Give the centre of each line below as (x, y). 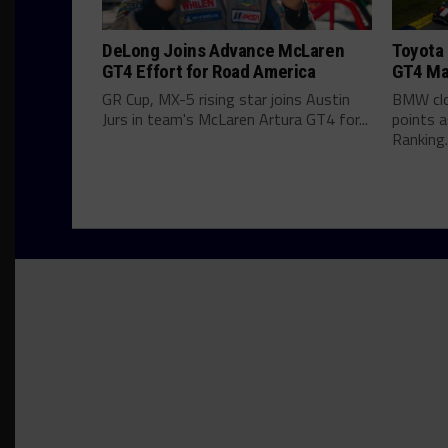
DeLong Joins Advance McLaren (223, 50)
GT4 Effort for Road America (209, 71)
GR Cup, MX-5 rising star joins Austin (226, 99)
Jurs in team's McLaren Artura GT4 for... (235, 119)
